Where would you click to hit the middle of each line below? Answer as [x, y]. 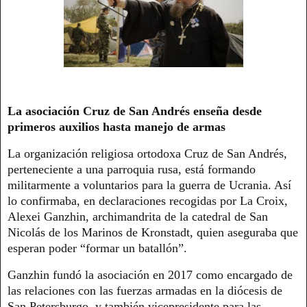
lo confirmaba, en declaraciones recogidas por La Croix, [148, 201]
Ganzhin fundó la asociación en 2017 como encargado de [150, 275]
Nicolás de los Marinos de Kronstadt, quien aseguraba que [153, 233]
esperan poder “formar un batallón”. [97, 248]
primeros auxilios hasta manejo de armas [116, 127]
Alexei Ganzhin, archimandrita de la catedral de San [138, 217]
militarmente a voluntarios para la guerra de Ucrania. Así [149, 185]
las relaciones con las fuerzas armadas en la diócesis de [145, 291]
